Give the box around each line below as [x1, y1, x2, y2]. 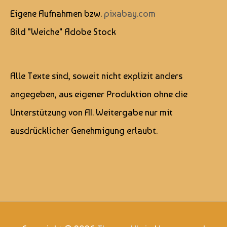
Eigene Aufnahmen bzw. [10, 8, 104, 19]
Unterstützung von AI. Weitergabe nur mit [10, 106, 173, 118]
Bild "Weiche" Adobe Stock [10, 26, 116, 37]
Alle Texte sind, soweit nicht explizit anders [10, 70, 182, 81]
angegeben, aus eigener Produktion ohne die [10, 88, 187, 99]
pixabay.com [104, 8, 156, 19]
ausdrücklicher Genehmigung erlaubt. [10, 125, 158, 136]
